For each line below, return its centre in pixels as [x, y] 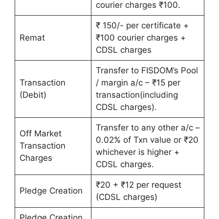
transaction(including [137, 95]
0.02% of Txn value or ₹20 [147, 140]
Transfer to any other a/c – [148, 128]
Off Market [40, 133]
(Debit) [33, 95]
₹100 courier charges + [141, 38]
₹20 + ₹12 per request [138, 185]
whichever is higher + [137, 152]
